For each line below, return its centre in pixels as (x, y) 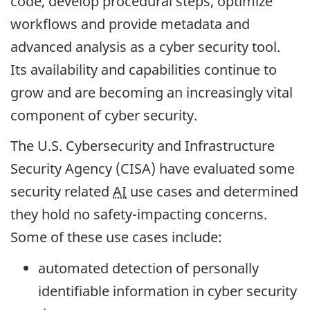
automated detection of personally (148, 268)
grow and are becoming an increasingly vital (152, 92)
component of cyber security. (104, 115)
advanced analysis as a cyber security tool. (145, 46)
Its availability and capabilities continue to (144, 69)
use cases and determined (212, 192)
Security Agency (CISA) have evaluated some (153, 169)
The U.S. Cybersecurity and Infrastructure (143, 146)
